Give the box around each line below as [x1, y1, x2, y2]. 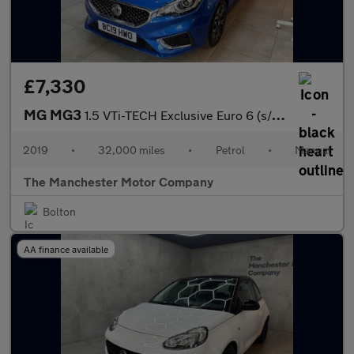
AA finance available [24, 243, 108, 254]
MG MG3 [24, 106, 85, 123]
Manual [294, 143, 331, 156]
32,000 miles [98, 143, 166, 156]
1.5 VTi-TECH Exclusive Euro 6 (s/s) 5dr [85, 107, 272, 122]
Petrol [215, 143, 245, 156]
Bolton [43, 205, 76, 218]
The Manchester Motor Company [24, 174, 213, 189]
